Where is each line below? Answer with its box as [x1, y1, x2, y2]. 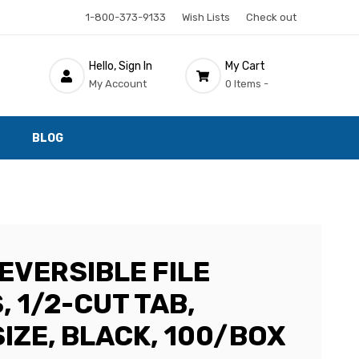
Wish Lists [181, 11, 230, 23]
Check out [245, 11, 296, 23]
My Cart [224, 58, 265, 73]
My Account [88, 77, 147, 90]
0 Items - [224, 77, 268, 90]
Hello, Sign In [88, 58, 152, 73]
